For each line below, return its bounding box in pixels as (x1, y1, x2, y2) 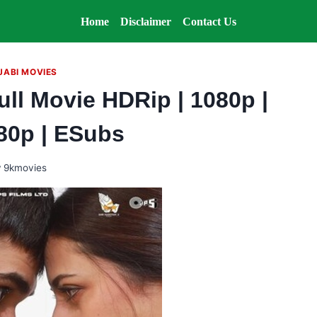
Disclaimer (120, 15, 171, 28)
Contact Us (183, 15, 236, 28)
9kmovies (3, 161, 47, 173)
